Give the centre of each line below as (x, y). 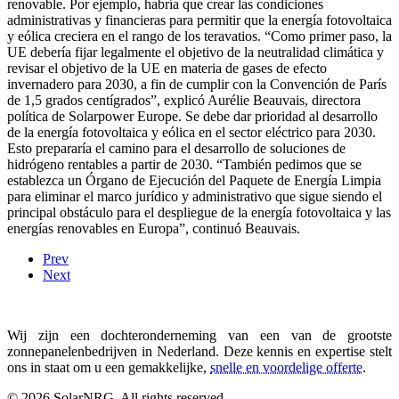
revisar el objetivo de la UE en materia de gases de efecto (167, 68)
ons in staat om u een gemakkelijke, (109, 367)
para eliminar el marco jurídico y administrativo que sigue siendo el (195, 196)
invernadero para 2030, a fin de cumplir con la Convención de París (197, 84)
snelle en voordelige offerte (286, 367)
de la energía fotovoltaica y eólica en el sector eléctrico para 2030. (191, 132)
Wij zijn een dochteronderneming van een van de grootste (199, 335)
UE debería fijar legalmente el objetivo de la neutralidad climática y (195, 52)
